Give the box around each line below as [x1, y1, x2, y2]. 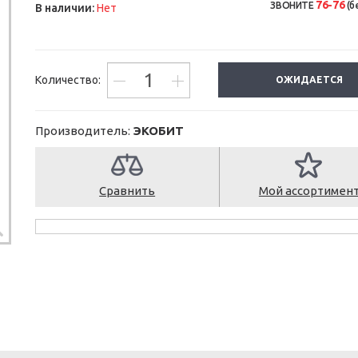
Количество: [35, 74, 103, 86]
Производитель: [35, 124, 133, 137]
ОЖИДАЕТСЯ [276, 74, 344, 85]
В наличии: [35, 2, 94, 14]
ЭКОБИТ [133, 124, 184, 137]
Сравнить [99, 184, 156, 197]
